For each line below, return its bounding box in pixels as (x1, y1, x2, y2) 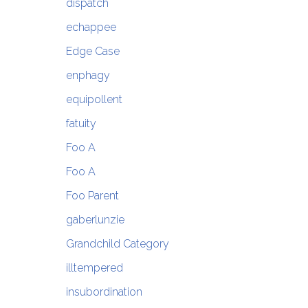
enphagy (65, 69, 110, 82)
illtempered (65, 261, 123, 275)
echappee (65, 21, 116, 34)
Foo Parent (65, 189, 119, 203)
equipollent (65, 93, 122, 107)
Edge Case (65, 45, 120, 58)
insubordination (65, 285, 142, 299)
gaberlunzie (65, 213, 124, 227)
